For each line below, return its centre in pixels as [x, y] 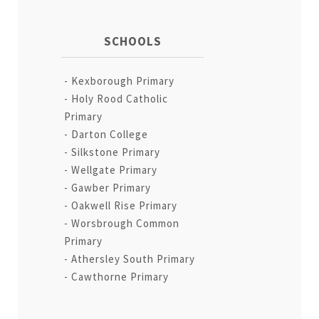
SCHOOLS [132, 41]
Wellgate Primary [115, 169]
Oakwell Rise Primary [125, 205]
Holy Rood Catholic [120, 98]
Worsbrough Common [126, 223]
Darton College [110, 134]
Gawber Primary [111, 187]
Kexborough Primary [123, 80]
